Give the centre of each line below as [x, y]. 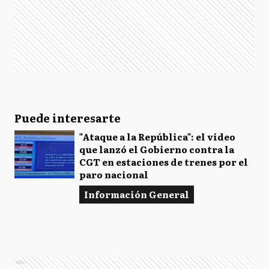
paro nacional [114, 174]
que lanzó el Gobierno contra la [157, 149]
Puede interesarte [68, 118]
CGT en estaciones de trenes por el [164, 162]
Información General [137, 194]
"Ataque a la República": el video [157, 137]
